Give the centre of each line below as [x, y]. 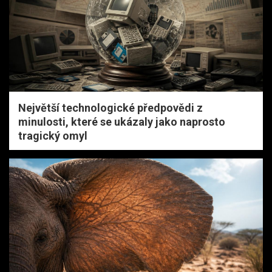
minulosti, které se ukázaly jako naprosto [122, 121]
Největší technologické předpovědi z [110, 107]
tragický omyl [53, 135]
